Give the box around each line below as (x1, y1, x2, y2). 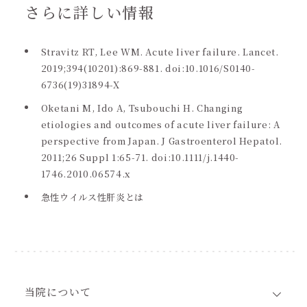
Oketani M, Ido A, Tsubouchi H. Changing (40, 101, 243, 114)
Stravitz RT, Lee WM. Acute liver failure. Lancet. (40, 45, 279, 58)
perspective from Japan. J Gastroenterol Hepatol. (40, 134, 283, 147)
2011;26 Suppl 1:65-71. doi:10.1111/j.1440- (40, 151, 240, 164)
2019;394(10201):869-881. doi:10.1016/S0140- (40, 62, 256, 75)
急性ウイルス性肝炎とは (40, 191, 144, 204)
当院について (24, 284, 92, 299)
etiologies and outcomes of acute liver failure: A (40, 118, 280, 131)
